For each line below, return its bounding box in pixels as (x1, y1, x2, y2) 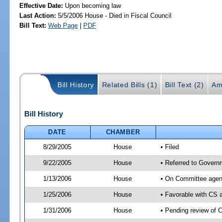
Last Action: (19, 11, 56, 19)
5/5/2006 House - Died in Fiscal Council (56, 11, 172, 19)
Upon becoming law (65, 1, 121, 9)
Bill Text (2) (165, 81, 204, 89)
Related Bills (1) (102, 81, 158, 89)
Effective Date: (19, 1, 65, 9)
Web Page (48, 21, 78, 29)
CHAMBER (106, 128, 141, 136)
